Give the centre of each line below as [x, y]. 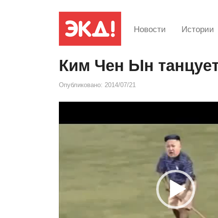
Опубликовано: [82, 85]
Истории [198, 29]
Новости [150, 29]
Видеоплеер [78, 107]
